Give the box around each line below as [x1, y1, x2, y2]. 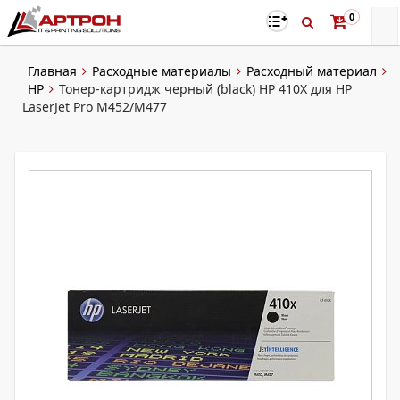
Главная [28, 62, 77, 79]
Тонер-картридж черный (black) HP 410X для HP [59, 80, 352, 97]
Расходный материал [246, 62, 377, 79]
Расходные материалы [92, 62, 231, 79]
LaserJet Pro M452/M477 [22, 98, 167, 115]
